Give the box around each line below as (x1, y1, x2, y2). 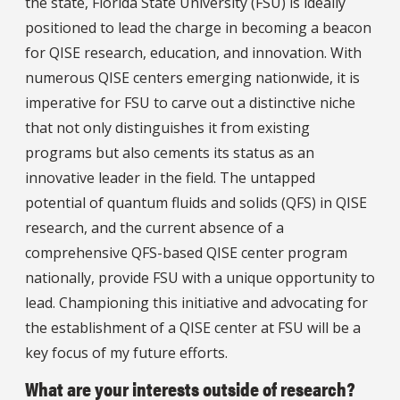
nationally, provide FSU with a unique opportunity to (25, 268, 375, 288)
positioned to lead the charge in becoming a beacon (25, 18, 371, 38)
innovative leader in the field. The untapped (25, 168, 315, 188)
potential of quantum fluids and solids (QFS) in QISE (25, 193, 367, 213)
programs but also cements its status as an (25, 143, 314, 163)
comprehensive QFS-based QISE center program (25, 243, 347, 263)
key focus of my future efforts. (25, 343, 228, 363)
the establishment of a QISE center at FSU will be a (25, 318, 361, 338)
